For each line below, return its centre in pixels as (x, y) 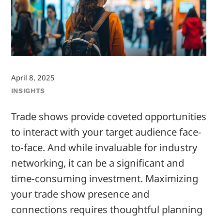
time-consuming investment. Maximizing (104, 178)
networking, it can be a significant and (97, 163)
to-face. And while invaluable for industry (104, 147)
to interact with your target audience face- (106, 132)
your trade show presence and (80, 194)
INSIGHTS (28, 91)
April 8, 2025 (33, 77)
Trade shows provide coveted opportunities (108, 116)
